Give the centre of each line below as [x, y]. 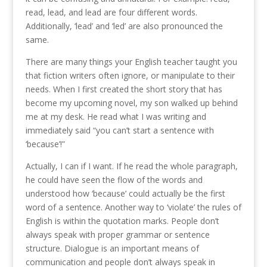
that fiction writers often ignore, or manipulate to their [130, 76]
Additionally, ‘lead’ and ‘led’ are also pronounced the [124, 26]
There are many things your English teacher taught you [131, 62]
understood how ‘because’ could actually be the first [125, 194]
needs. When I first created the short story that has [124, 89]
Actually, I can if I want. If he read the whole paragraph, [131, 166]
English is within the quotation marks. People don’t [122, 221]
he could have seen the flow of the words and [114, 180]
